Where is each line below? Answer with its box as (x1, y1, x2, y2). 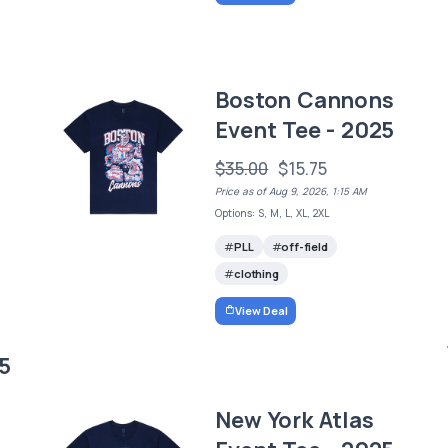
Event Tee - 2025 (215, 115, 395, 146)
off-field (281, 239, 328, 255)
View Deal (235, 302, 288, 318)
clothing (234, 266, 279, 282)
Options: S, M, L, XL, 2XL (215, 206, 330, 221)
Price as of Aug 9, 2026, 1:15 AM (215, 184, 367, 199)
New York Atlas (215, 404, 374, 435)
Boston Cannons (215, 85, 394, 116)
